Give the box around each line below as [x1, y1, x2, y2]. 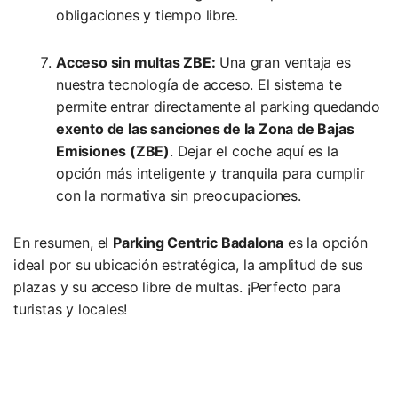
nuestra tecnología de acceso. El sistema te [56, 76, 342, 94]
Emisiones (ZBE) [56, 142, 171, 161]
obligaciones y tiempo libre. [56, 6, 238, 25]
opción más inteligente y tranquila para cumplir [56, 164, 365, 183]
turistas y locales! [13, 300, 128, 319]
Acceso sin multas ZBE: [56, 53, 216, 72]
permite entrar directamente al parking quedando [56, 98, 380, 116]
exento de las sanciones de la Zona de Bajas [56, 120, 354, 139]
